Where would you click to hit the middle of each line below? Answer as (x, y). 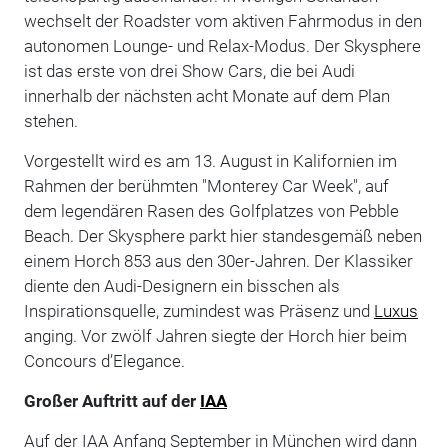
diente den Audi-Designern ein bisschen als (181, 285)
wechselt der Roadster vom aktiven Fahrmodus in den (222, 20)
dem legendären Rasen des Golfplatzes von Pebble (211, 210)
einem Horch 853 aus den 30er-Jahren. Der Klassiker (218, 260)
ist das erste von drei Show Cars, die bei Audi (189, 70)
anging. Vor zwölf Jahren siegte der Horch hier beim (215, 335)
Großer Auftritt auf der (111, 400)
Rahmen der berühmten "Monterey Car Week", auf (206, 185)
